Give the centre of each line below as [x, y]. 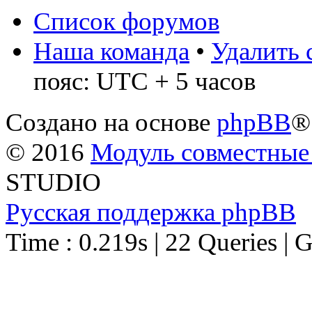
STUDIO [53, 182]
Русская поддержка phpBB [151, 212]
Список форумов [126, 21]
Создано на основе [111, 122]
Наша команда [111, 51]
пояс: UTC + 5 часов [145, 81]
